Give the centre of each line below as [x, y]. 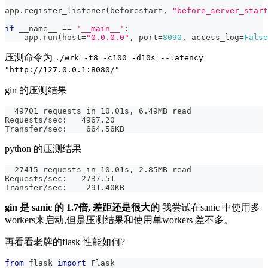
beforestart [136, 11]
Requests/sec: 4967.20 [60, 120]
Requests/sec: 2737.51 [60, 179]
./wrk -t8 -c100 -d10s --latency [129, 58]
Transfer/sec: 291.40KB [65, 188]
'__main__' [100, 29]
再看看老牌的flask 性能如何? [65, 242]
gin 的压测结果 [36, 90]
